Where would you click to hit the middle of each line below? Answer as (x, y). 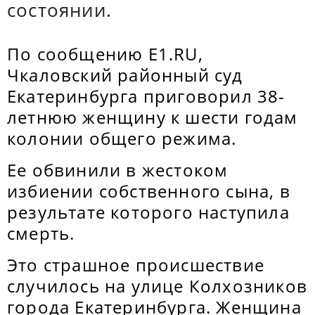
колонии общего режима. (122, 138)
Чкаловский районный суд (125, 75)
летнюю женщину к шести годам (153, 117)
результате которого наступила (148, 212)
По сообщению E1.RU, (105, 54)
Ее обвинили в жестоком (118, 170)
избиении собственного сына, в (149, 191)
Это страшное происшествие (136, 265)
